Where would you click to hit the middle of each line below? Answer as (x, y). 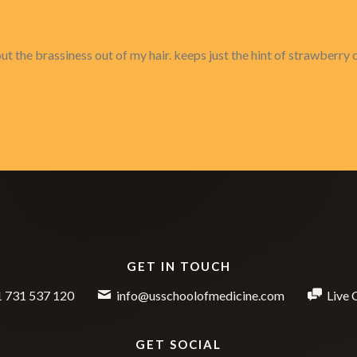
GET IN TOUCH (178, 266)
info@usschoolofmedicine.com (200, 295)
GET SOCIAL (178, 344)
